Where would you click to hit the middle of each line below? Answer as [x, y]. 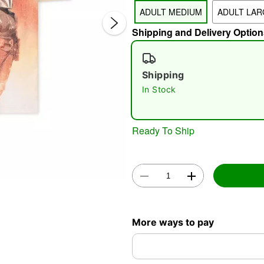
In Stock [159, 89]
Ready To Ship [163, 130]
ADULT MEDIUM [171, 12]
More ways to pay [173, 222]
